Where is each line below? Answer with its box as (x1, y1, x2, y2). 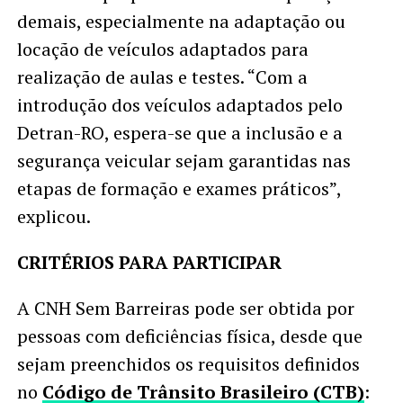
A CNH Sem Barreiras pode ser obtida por (16, 295, 354, 320)
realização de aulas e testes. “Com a (16, 64, 308, 89)
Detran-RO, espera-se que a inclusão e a (16, 120, 343, 145)
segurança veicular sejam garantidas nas (16, 148, 351, 173)
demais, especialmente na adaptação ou (16, 8, 345, 33)
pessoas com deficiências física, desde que (16, 323, 363, 348)
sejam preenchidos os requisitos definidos (16, 351, 360, 376)
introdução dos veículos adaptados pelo (16, 92, 343, 117)
